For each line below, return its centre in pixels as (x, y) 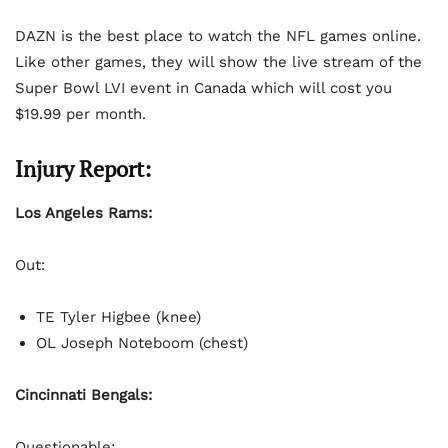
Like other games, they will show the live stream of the (218, 61)
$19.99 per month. (80, 113)
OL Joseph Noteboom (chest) (142, 342)
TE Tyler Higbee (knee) (118, 316)
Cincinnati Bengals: (83, 394)
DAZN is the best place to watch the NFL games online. (218, 35)
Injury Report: (83, 168)
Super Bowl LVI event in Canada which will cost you (203, 87)
